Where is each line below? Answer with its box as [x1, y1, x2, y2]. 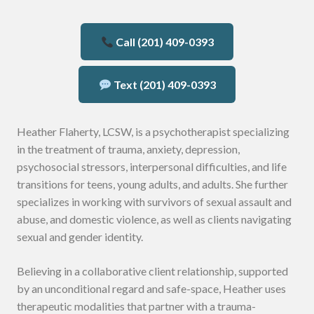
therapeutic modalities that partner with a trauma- [17, 299, 256, 313]
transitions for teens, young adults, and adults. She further [17, 177, 288, 191]
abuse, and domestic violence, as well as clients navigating [17, 212, 292, 226]
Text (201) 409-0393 [111, 77, 216, 91]
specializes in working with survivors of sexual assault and [17, 194, 292, 208]
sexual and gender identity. [17, 229, 143, 243]
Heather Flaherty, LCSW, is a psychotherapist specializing [17, 124, 289, 138]
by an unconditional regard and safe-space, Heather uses [17, 281, 286, 295]
